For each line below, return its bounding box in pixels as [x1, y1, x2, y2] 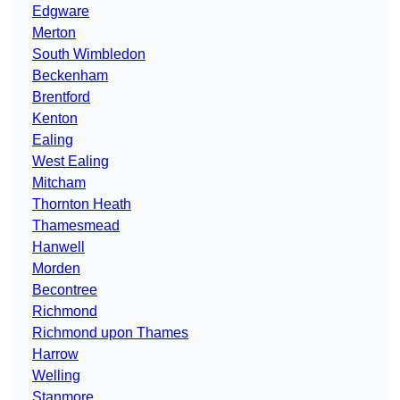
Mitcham [32, 175, 86, 191]
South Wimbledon [32, 46, 146, 62]
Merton [32, 25, 76, 41]
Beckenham [32, 68, 108, 84]
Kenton [32, 111, 78, 127]
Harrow [32, 346, 79, 362]
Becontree [32, 282, 97, 298]
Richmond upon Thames [32, 325, 188, 341]
